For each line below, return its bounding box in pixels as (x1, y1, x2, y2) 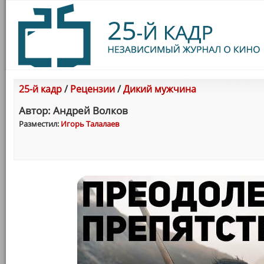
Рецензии (70, 82, 115, 95)
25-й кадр (19, 82, 62, 95)
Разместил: (19, 118, 61, 129)
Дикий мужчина (123, 82, 196, 95)
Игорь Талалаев (61, 118, 119, 129)
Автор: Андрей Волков (19, 104, 128, 117)
